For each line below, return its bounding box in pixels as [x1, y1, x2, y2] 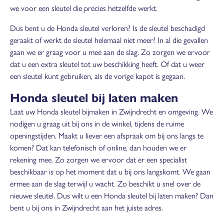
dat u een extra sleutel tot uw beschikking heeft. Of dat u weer [10, 59, 204, 69]
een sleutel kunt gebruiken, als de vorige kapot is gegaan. [10, 71, 185, 81]
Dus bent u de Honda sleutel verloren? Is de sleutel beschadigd [10, 23, 205, 33]
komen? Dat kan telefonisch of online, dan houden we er [10, 143, 186, 152]
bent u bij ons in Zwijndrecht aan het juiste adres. [10, 203, 163, 212]
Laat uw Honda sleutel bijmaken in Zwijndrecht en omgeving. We [10, 107, 213, 116]
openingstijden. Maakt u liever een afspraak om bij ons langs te [10, 131, 203, 140]
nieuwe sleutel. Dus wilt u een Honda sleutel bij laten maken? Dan [10, 191, 213, 200]
